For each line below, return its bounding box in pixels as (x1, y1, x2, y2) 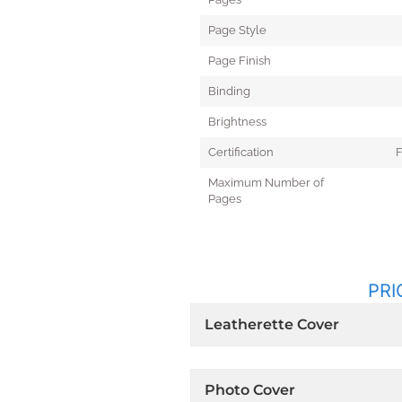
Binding (207, 83, 250, 98)
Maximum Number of (207, 175, 324, 189)
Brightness (207, 114, 267, 128)
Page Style (207, 22, 267, 37)
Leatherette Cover (205, 315, 340, 333)
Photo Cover (205, 380, 296, 398)
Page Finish (207, 53, 271, 67)
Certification (207, 144, 274, 159)
